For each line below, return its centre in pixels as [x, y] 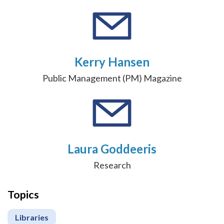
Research [112, 165]
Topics [23, 195]
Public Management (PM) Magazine [112, 78]
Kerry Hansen [112, 61]
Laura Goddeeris [112, 149]
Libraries [32, 217]
